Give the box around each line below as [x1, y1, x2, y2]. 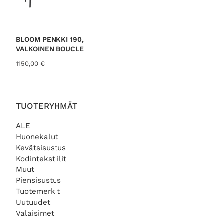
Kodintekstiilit [16, 154, 66, 163]
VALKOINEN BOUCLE [16, 44, 84, 53]
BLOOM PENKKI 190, [16, 35, 84, 43]
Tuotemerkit [16, 186, 60, 196]
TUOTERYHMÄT [16, 101, 77, 111]
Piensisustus [16, 175, 61, 185]
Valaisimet [16, 208, 54, 218]
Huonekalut [16, 132, 58, 141]
